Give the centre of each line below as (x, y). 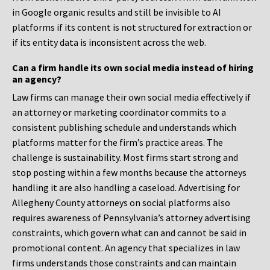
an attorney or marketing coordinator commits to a (119, 112)
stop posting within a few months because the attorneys (129, 173)
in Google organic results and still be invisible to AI (117, 12)
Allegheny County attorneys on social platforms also (121, 203)
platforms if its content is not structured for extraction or (132, 27)
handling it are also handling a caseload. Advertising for (126, 188)
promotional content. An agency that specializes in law (126, 248)
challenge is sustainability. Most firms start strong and (125, 158)
